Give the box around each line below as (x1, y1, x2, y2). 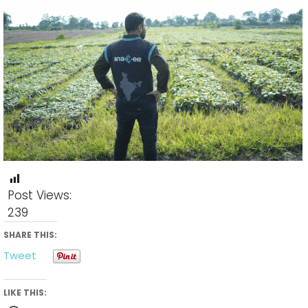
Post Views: (8, 187, 71, 204)
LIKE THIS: (3, 287, 47, 299)
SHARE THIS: (3, 229, 57, 241)
